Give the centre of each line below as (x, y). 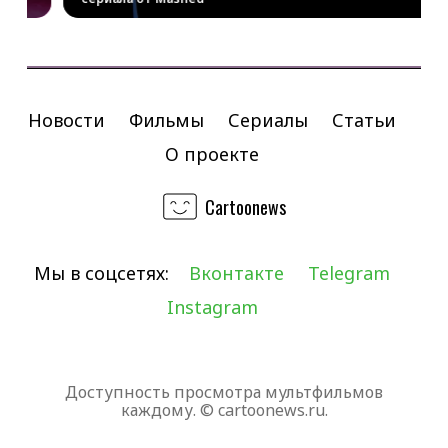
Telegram (349, 273)
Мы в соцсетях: (101, 273)
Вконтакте (236, 273)
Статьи (364, 120)
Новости (66, 120)
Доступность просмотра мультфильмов (224, 392)
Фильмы (166, 120)
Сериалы (268, 120)
